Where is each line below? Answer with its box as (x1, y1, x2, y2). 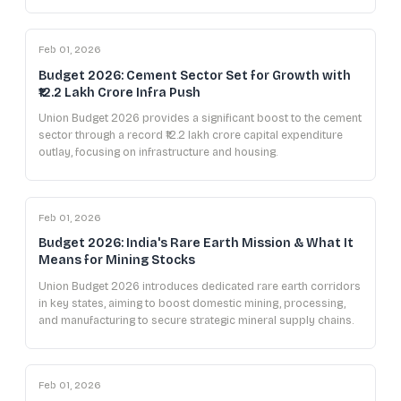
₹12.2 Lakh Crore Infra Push (38, 84, 200, 100)
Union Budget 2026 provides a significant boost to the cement (38, 112, 362, 124)
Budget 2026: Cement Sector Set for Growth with (38, 67, 351, 83)
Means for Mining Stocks (38, 252, 195, 268)
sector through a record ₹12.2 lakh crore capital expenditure (38, 129, 343, 141)
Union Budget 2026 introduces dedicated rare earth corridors (38, 279, 361, 293)
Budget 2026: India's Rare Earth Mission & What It (38, 235, 354, 251)
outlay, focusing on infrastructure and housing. (38, 146, 277, 158)
